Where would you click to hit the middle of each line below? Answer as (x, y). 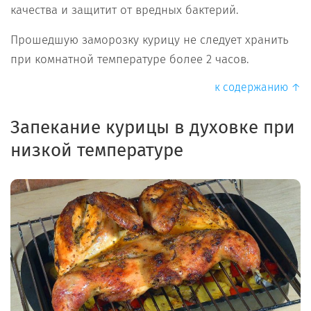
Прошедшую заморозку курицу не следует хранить (150, 40)
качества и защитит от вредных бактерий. (125, 10)
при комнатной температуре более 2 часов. (130, 59)
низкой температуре (97, 150)
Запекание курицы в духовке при (153, 127)
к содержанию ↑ (258, 87)
